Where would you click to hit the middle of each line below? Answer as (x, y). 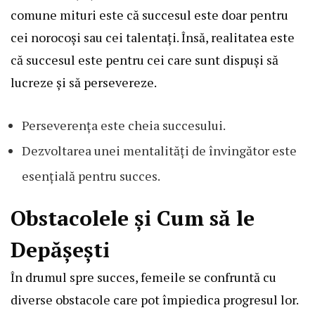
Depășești (60, 250)
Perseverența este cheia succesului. (124, 126)
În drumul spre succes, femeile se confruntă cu (143, 277)
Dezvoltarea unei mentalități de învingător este (159, 151)
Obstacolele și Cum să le (133, 218)
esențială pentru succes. (91, 176)
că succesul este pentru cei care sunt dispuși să (144, 60)
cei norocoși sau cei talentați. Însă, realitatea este (153, 38)
